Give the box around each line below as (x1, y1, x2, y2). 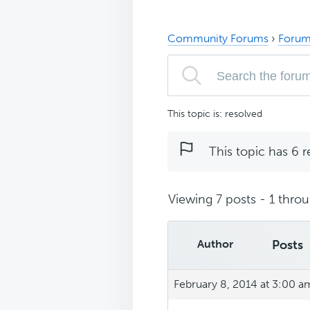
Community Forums (167, 31, 268, 45)
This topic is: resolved (167, 107, 262, 120)
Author (197, 237, 233, 250)
